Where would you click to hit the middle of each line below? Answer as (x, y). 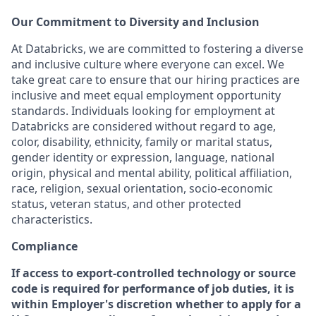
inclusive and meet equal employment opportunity (146, 95)
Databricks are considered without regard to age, (144, 126)
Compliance (44, 246)
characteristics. (52, 219)
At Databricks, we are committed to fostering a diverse (157, 49)
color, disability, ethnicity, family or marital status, (142, 142)
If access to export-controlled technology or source (153, 273)
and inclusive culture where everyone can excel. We (148, 64)
